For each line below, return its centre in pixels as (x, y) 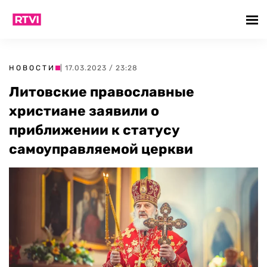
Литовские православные (102, 92)
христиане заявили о (84, 111)
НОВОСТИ (32, 68)
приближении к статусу (94, 130)
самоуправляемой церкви (101, 149)
